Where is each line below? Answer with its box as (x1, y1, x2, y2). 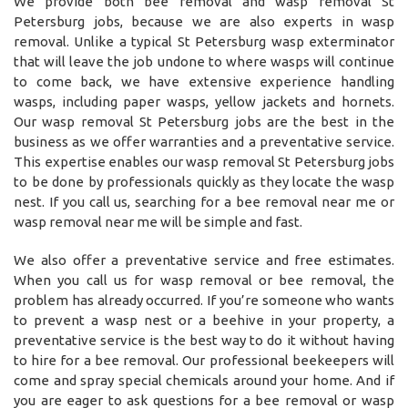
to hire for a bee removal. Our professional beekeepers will (14, 352, 394, 369)
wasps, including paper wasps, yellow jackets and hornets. (14, 94, 394, 110)
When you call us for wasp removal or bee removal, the (14, 272, 394, 289)
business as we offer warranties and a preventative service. (14, 134, 394, 150)
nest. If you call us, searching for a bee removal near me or (14, 194, 394, 210)
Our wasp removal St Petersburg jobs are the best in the (14, 114, 394, 130)
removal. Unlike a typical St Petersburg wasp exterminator (14, 34, 394, 50)
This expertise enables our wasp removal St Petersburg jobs (14, 154, 394, 170)
